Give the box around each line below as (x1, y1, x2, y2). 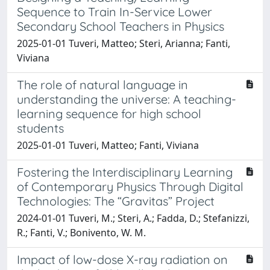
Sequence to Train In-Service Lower (17, 4, 212, 19)
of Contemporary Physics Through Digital (17, 178, 243, 194)
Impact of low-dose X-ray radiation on (17, 251, 228, 267)
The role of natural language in (17, 77, 188, 92)
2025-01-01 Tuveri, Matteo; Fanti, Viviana (17, 138, 199, 152)
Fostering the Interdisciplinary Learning (17, 164, 233, 180)
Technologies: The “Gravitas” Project (17, 193, 215, 209)
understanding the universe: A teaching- (17, 91, 236, 107)
